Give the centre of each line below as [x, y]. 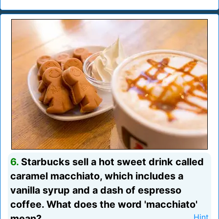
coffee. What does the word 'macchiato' [104, 205]
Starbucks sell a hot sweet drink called [111, 162]
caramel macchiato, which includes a [97, 176]
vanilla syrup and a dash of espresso [96, 190]
